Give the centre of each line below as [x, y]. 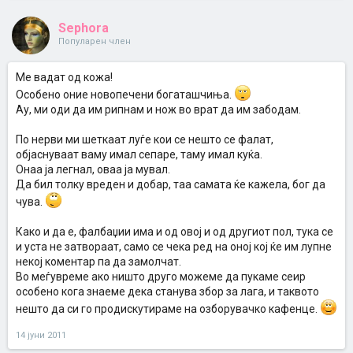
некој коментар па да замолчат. [98, 262]
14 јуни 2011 [41, 335]
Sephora [84, 28]
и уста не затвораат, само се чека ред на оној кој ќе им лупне [174, 247]
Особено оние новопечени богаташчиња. [125, 95]
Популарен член [95, 41]
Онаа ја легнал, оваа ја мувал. [93, 169]
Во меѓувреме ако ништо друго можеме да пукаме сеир [161, 277]
